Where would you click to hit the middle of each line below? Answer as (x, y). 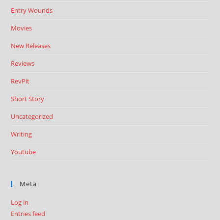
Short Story (28, 99)
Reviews (23, 63)
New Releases (31, 46)
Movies (22, 28)
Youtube (24, 152)
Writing (22, 134)
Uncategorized (32, 116)
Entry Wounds (32, 10)
